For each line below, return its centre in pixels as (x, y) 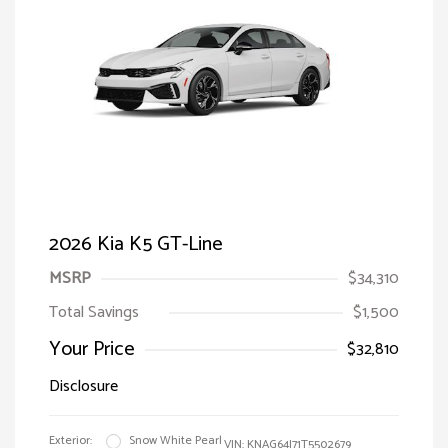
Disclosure (83, 387)
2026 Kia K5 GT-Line (136, 245)
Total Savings (94, 313)
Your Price (92, 350)
